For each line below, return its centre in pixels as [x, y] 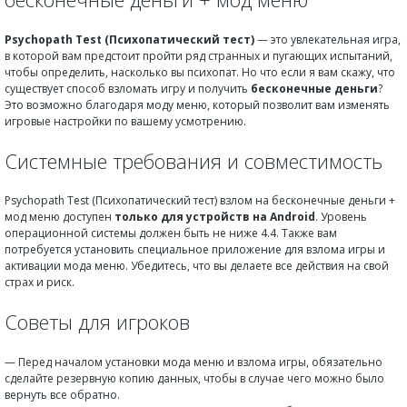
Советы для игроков [97, 322]
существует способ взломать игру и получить [128, 88]
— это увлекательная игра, [328, 39]
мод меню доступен [60, 217]
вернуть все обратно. [62, 394]
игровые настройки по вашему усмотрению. [125, 121]
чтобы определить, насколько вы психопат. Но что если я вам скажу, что [200, 72]
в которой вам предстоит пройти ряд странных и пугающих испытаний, [199, 55]
